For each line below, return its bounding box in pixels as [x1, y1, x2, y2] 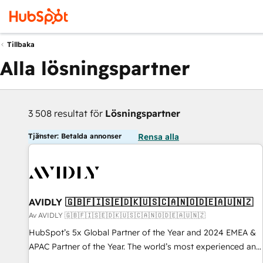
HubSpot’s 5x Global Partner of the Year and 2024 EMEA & [29, 227, 256, 238]
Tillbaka [7, 40, 35, 49]
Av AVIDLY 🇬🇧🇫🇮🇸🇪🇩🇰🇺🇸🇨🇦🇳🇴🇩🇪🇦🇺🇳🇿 [29, 211, 205, 220]
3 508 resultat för [28, 107, 105, 119]
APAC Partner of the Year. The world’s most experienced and [29, 241, 261, 252]
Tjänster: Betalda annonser [28, 131, 122, 140]
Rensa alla [138, 131, 179, 142]
